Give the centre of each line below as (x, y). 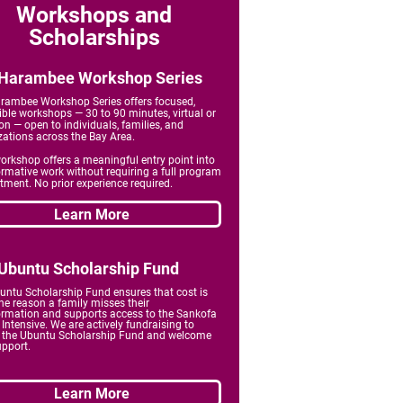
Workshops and (94, 15)
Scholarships (94, 37)
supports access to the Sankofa (140, 314)
